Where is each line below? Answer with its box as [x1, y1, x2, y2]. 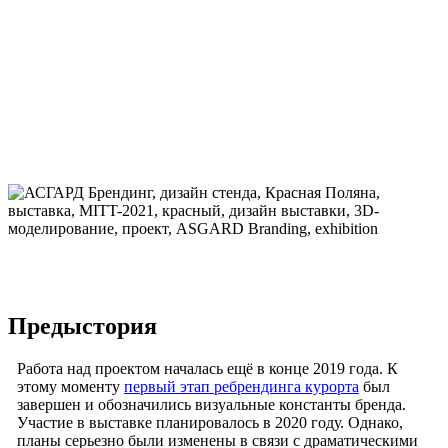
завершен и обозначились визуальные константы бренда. [17, 396, 407, 414]
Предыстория [8, 313, 157, 340]
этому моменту [17, 378, 125, 396]
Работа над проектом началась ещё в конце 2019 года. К [17, 360, 399, 378]
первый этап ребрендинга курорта [124, 378, 360, 396]
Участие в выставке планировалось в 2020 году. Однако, [17, 414, 404, 432]
